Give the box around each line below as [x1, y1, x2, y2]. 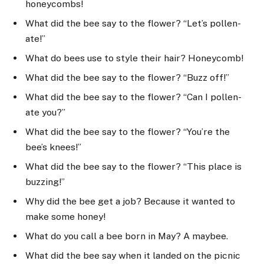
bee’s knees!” [25, 141, 81, 153]
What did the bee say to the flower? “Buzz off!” [25, 72, 229, 84]
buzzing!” [25, 176, 65, 187]
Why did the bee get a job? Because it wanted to [25, 195, 235, 207]
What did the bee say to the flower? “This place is [25, 160, 242, 172]
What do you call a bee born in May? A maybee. [25, 230, 228, 242]
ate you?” [25, 107, 65, 118]
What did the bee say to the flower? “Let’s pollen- [25, 18, 241, 29]
